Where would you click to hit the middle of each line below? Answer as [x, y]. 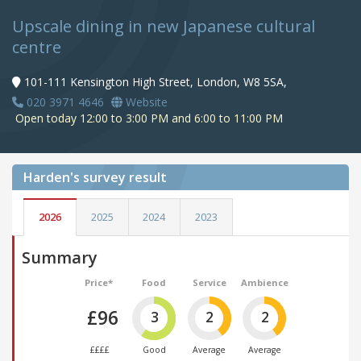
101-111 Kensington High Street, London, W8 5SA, [156, 82]
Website [145, 102]
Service [209, 282]
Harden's [52, 178]
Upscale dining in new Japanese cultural [164, 27]
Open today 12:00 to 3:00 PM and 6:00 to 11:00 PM [147, 118]
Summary [60, 257]
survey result [125, 178]
